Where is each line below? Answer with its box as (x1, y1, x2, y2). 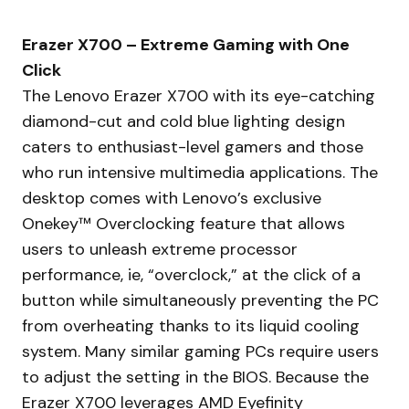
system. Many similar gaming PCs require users (22, 340, 379, 362)
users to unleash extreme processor (22, 237, 298, 260)
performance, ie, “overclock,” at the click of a (22, 263, 361, 286)
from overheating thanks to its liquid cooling (22, 314, 360, 337)
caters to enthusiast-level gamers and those (22, 135, 363, 158)
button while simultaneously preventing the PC (22, 288, 379, 311)
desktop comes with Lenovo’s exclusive (22, 186, 321, 209)
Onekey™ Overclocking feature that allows (22, 212, 345, 235)
